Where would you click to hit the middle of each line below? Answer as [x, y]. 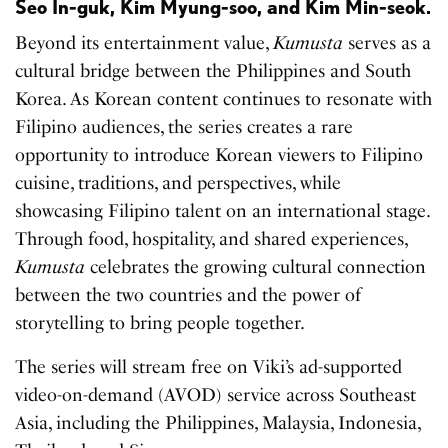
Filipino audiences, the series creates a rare [184, 127]
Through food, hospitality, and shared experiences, [211, 239]
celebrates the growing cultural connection [256, 267]
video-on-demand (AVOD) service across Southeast [216, 395]
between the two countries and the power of [188, 295]
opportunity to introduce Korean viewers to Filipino [219, 155]
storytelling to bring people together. [160, 323]
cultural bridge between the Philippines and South [213, 71]
